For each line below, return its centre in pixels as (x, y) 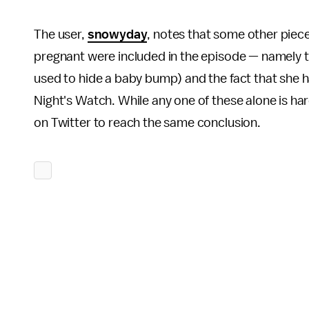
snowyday (117, 34)
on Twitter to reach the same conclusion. (147, 123)
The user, (61, 34)
